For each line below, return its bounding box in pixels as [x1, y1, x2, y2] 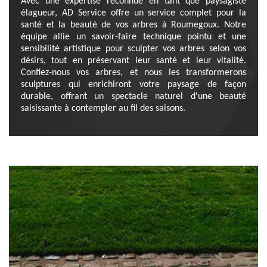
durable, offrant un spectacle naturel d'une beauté [21, 92, 246, 101]
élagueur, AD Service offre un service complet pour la [21, 8, 246, 18]
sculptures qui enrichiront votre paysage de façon [21, 80, 246, 89]
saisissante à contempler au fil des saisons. [21, 104, 185, 113]
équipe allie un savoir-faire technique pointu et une [21, 32, 246, 42]
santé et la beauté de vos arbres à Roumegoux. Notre [21, 20, 246, 30]
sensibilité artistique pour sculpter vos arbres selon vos [21, 44, 246, 54]
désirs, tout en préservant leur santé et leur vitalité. [21, 56, 246, 66]
